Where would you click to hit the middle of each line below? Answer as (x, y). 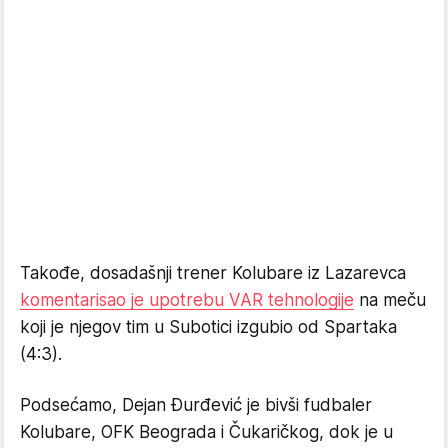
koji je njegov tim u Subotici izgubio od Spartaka (208, 327)
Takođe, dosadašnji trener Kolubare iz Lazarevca (213, 273)
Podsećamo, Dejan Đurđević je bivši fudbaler (196, 405)
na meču (390, 300)
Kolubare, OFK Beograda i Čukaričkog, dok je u (206, 432)
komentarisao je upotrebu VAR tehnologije (187, 300)
